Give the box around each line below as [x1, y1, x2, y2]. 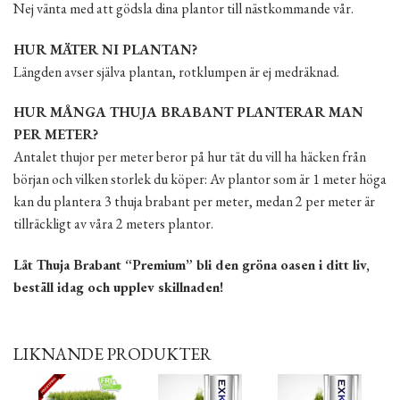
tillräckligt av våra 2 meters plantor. [13, 214, 213, 234]
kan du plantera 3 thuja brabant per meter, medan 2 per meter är [13, 192, 375, 212]
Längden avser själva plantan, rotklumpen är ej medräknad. [13, 62, 339, 81]
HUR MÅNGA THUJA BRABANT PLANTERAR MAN [13, 103, 363, 122]
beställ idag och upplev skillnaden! [13, 278, 223, 297]
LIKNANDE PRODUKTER [13, 342, 212, 365]
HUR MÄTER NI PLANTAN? [13, 39, 197, 59]
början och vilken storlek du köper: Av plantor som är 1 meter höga [13, 170, 387, 189]
